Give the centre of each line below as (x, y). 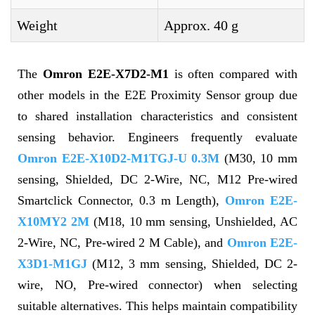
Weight (37, 25)
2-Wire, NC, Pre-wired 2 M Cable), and (122, 243)
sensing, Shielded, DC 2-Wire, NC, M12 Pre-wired (157, 179)
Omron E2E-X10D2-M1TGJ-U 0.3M (119, 158)
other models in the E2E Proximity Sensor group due (157, 95)
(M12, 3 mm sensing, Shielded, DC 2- (192, 264)
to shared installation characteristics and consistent (157, 116)
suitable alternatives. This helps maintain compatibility (157, 306)
